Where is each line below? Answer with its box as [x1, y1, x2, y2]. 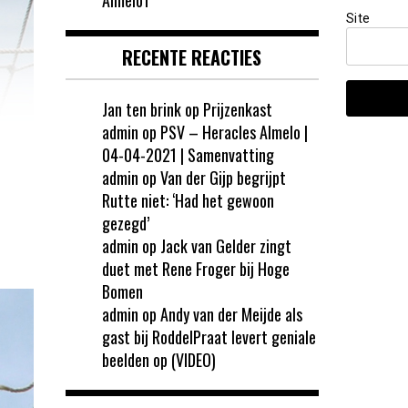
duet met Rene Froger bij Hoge [102, 256, 290, 280]
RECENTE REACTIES [122, 43, 262, 71]
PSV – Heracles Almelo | [160, 119, 308, 144]
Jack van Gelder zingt [160, 233, 291, 258]
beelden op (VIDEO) [102, 347, 216, 372]
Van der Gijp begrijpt [160, 165, 286, 189]
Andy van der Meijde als [160, 301, 302, 326]
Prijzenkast [203, 97, 272, 121]
